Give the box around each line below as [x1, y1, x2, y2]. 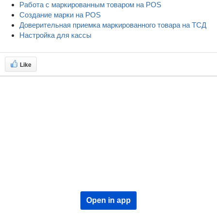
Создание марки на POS [19, 11, 101, 19]
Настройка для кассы [19, 31, 92, 39]
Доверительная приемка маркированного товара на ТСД [19, 21, 206, 29]
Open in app [86, 196, 131, 204]
